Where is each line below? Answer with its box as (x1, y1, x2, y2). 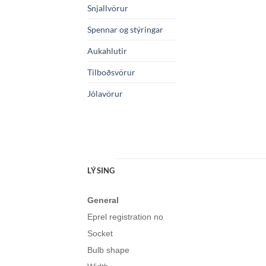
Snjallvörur (87, 3, 128, 14)
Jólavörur (87, 88, 123, 99)
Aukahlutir (87, 46, 127, 56)
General (87, 195, 119, 205)
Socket (87, 229, 113, 239)
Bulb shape (87, 245, 129, 255)
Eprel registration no (87, 212, 163, 222)
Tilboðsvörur (87, 67, 135, 78)
